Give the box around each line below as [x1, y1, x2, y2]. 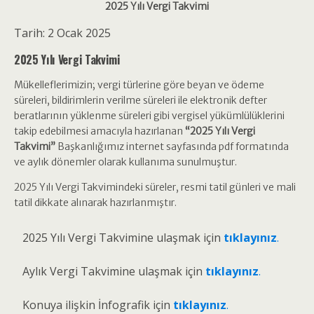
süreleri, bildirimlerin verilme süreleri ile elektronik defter [14, 94, 267, 107]
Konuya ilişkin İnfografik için [22, 297, 173, 313]
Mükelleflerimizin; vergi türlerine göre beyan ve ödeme [14, 78, 264, 91]
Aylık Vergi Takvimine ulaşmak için [22, 264, 205, 279]
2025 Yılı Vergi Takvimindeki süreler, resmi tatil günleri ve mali [14, 181, 296, 193]
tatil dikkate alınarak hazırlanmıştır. [14, 196, 177, 209]
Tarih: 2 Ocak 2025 [14, 25, 111, 41]
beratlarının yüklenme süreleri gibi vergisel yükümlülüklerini [14, 109, 285, 122]
